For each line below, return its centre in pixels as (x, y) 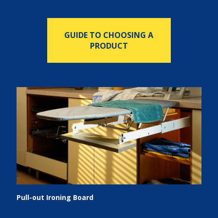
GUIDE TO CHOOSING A (109, 35)
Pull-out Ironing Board (55, 197)
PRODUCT (109, 46)
